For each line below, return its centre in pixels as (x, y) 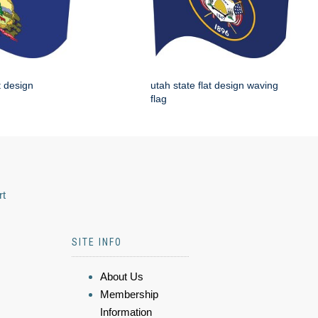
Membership (129, 294)
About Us (122, 276)
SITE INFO (97, 242)
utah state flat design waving (214, 85)
